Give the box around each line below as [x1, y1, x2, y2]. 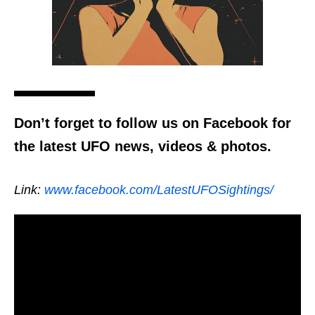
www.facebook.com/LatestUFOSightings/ [44, 183, 274, 198]
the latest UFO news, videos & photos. [14, 139, 271, 155]
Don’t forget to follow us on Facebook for [14, 115, 291, 131]
